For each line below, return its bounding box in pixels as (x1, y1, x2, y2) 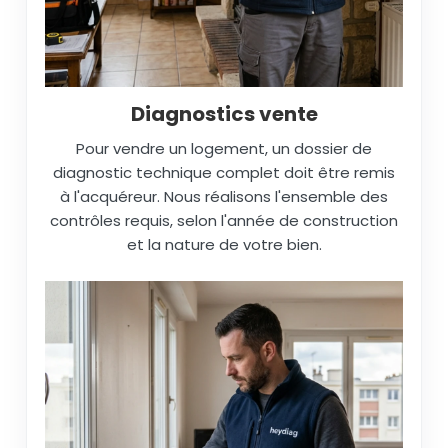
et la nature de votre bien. (126, 233, 322, 255)
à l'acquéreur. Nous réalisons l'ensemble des (60, 185, 388, 207)
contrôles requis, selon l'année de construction (50, 209, 398, 231)
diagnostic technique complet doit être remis (53, 161, 395, 183)
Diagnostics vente (130, 99, 318, 128)
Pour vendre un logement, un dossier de (76, 137, 372, 159)
